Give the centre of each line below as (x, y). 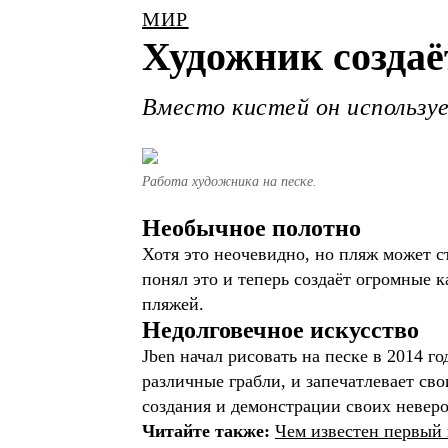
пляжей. (173, 304)
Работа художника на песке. (229, 181)
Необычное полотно (251, 228)
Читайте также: (208, 431)
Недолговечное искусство (280, 330)
